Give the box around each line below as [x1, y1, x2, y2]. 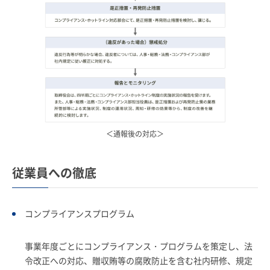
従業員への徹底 [12, 164, 96, 182]
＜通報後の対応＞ [106, 128, 164, 139]
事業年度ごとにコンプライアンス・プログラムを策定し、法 [25, 240, 253, 253]
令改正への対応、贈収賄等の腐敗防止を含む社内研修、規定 [25, 254, 253, 267]
